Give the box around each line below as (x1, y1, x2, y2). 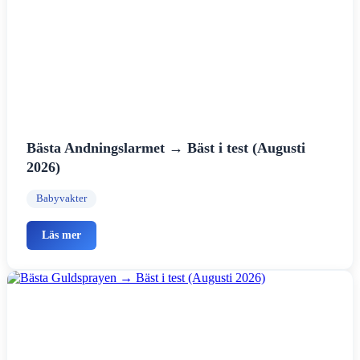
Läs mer (42, 228, 82, 242)
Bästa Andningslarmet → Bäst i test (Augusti (27, 139, 305, 156)
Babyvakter (36, 192, 87, 204)
